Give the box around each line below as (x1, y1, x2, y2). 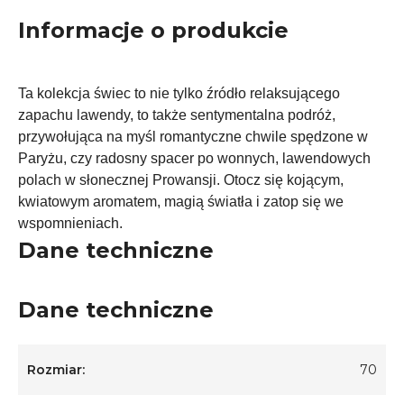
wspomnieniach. (18, 216, 123, 231)
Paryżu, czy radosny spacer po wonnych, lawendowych (18, 151, 371, 166)
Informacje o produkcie (18, 17, 289, 43)
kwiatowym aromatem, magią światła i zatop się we (18, 194, 344, 209)
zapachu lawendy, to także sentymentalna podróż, (18, 107, 335, 123)
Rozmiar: (27, 362, 85, 378)
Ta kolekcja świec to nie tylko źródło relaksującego (18, 86, 340, 101)
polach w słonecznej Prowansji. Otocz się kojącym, (18, 172, 344, 188)
